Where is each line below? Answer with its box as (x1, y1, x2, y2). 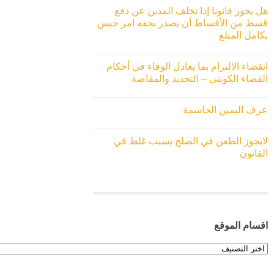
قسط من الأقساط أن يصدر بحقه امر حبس (97, 18, 268, 29)
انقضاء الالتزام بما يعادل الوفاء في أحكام (106, 61, 268, 72)
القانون (240, 148, 268, 159)
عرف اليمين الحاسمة (183, 105, 268, 116)
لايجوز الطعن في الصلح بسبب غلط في (114, 136, 268, 147)
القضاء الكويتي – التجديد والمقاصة (131, 73, 268, 84)
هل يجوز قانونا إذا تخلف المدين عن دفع (114, 6, 268, 17)
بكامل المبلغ (219, 30, 268, 41)
